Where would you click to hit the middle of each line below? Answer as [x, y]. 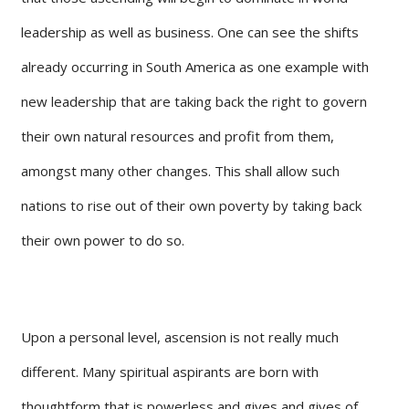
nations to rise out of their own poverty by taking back [191, 205]
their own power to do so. [103, 240]
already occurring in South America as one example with [195, 66]
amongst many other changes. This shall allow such [180, 170]
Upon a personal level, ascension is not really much [180, 336]
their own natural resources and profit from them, [178, 136]
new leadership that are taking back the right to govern [194, 101]
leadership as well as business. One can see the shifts [190, 31]
